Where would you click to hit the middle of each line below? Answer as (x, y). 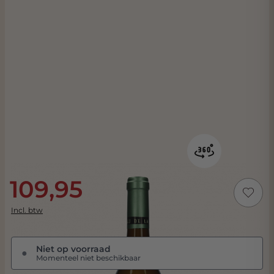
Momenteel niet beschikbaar (88, 258)
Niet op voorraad (73, 249)
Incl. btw (27, 210)
